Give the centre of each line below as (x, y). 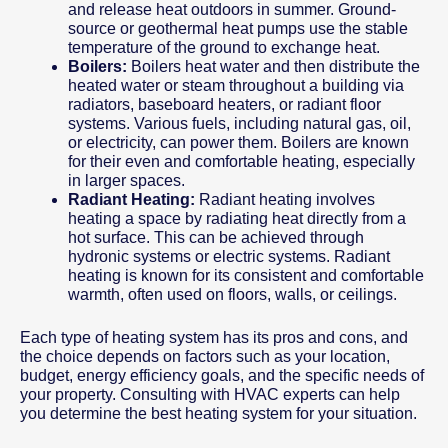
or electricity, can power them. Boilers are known (238, 142)
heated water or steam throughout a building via (236, 85)
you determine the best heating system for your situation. (218, 413)
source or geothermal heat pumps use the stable (238, 28)
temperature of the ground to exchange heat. (224, 47)
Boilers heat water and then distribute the (273, 66)
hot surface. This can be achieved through (216, 237)
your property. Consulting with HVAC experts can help (210, 394)
